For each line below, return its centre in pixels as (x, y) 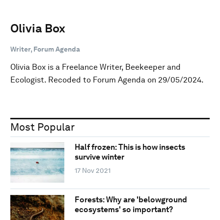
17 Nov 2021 (92, 171)
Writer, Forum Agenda (45, 49)
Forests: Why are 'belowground (131, 199)
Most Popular (42, 127)
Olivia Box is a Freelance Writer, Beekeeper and (96, 67)
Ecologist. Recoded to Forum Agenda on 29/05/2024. (107, 80)
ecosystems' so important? (124, 209)
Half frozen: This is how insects (130, 147)
